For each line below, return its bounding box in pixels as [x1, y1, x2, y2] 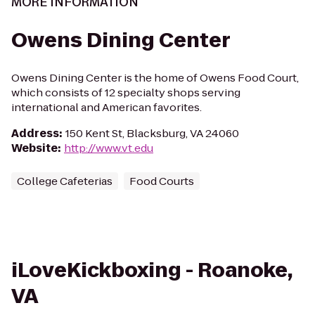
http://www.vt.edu [64, 141, 153, 155]
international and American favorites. [11, 100, 202, 115]
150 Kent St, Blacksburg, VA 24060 [65, 126, 239, 141]
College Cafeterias [17, 174, 112, 188]
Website [11, 141, 58, 155]
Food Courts [129, 174, 194, 188]
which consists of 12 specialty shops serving [11, 85, 240, 100]
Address [11, 126, 59, 141]
